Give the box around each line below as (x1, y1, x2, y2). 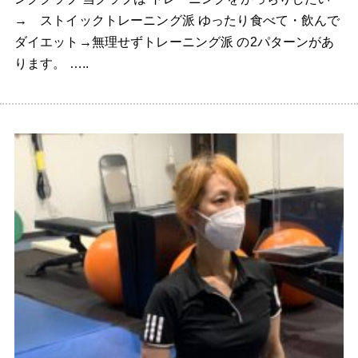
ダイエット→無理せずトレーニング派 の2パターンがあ (14, 35, 335, 50)
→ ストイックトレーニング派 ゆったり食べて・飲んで (14, 14, 340, 28)
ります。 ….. (14, 57, 89, 71)
